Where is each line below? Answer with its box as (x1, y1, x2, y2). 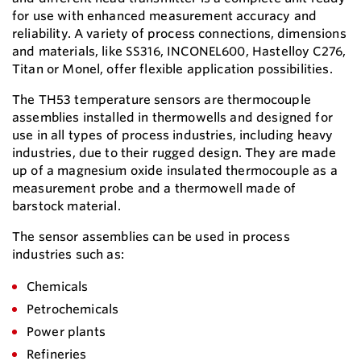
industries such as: (12, 247, 124, 263)
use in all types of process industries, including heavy (12, 127, 334, 143)
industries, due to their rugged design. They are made (12, 145, 337, 161)
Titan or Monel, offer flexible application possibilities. (12, 61, 333, 77)
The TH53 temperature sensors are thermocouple (12, 92, 311, 108)
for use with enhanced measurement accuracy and (12, 8, 317, 24)
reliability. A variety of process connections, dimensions (12, 26, 346, 42)
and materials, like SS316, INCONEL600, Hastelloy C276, (12, 44, 346, 60)
